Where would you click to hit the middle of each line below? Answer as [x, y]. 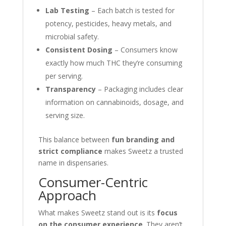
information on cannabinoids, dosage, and [114, 102]
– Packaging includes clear [139, 89]
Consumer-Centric [93, 182]
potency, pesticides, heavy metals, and [108, 23]
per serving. [64, 76]
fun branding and [143, 139]
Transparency [70, 89]
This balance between [75, 139]
